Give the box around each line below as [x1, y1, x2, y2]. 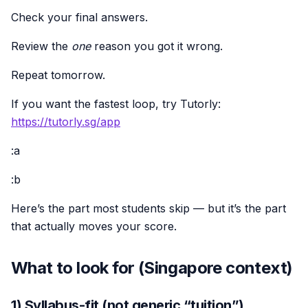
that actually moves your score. [11, 219, 177, 233]
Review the [11, 38, 71, 53]
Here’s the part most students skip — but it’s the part [11, 201, 286, 215]
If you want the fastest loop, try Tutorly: [11, 96, 221, 111]
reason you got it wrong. [91, 38, 223, 53]
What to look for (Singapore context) [11, 257, 293, 278]
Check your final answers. [11, 10, 148, 24]
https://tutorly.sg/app [11, 114, 120, 129]
